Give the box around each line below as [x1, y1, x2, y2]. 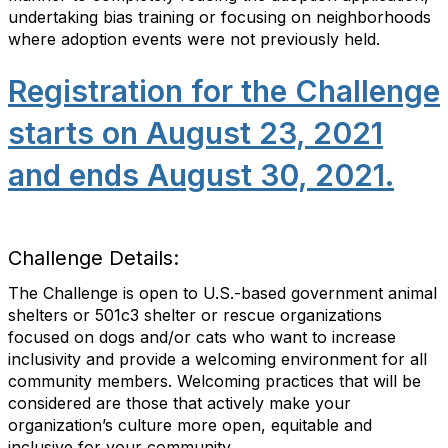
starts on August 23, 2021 [8, 115, 383, 151]
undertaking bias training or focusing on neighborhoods [8, 7, 431, 27]
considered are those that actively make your [8, 393, 351, 413]
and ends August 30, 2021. [8, 157, 394, 193]
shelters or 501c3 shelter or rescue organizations [8, 305, 382, 325]
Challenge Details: [8, 246, 179, 270]
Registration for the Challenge [8, 73, 440, 109]
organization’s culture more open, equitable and [8, 415, 372, 435]
